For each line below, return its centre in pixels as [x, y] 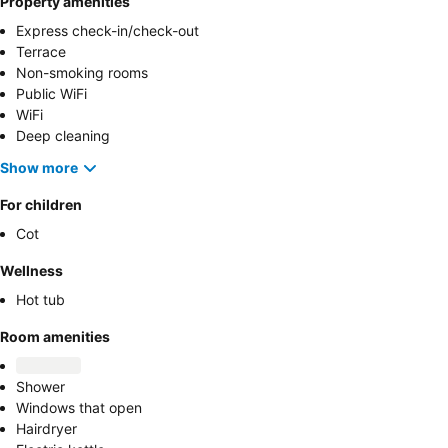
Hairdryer [46, 428]
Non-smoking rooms [82, 72]
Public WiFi [51, 93]
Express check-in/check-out [107, 30]
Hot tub [40, 299]
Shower [40, 386]
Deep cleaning [63, 135]
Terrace [41, 51]
